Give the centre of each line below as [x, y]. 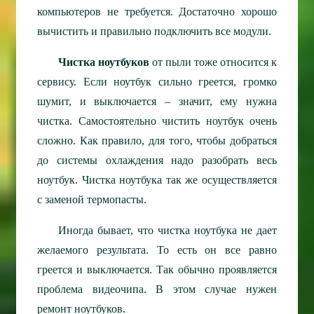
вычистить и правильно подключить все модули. [154, 32]
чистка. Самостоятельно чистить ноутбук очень [157, 121]
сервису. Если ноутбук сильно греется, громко [157, 82]
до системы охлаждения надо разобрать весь [157, 161]
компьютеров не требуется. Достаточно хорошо [157, 12]
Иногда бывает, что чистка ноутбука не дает [168, 231]
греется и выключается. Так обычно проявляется [157, 270]
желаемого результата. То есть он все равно [157, 250]
